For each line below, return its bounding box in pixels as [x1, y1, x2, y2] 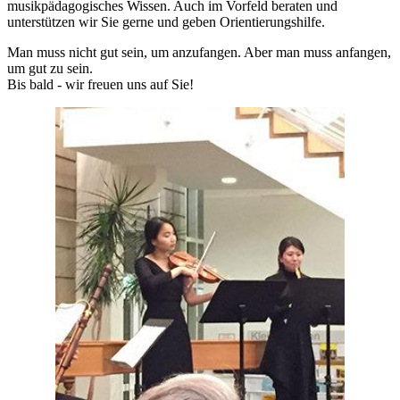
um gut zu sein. [7, 60, 93, 76]
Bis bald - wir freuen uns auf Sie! [7, 76, 194, 92]
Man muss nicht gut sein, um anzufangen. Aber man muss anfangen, [7, 44, 391, 60]
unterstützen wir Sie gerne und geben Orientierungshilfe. [7, 13, 325, 29]
